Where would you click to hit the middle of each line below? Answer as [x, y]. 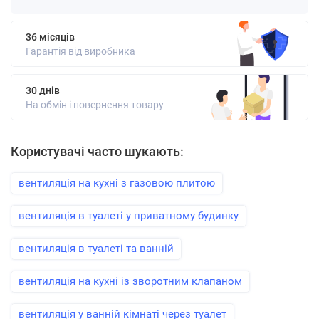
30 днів [43, 90]
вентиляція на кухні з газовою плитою [117, 183]
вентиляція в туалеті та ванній [96, 249]
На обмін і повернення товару [95, 105]
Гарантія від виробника [80, 51]
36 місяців [50, 37]
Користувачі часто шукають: [97, 151]
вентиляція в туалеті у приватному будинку [129, 216]
